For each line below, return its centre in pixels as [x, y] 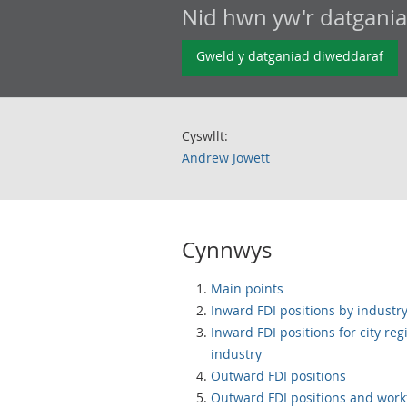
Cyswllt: [205, 136]
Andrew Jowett [226, 158]
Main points [247, 288]
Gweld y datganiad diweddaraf [290, 56]
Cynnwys [227, 250]
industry [236, 354]
